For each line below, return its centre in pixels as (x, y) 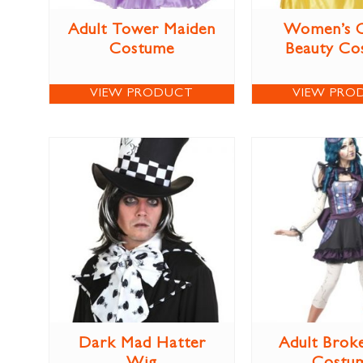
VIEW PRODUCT (142, 94)
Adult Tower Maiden (142, 31)
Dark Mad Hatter (142, 345)
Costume (142, 51)
